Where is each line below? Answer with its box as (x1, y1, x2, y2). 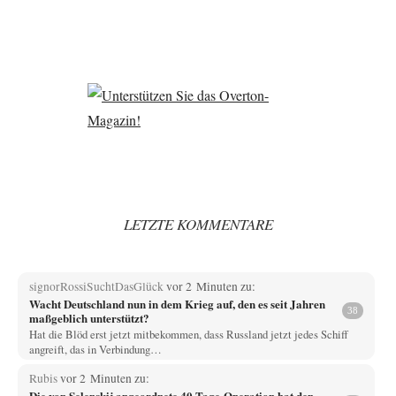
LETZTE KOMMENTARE (123, 214, 273, 235)
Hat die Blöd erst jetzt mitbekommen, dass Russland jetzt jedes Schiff (28, 325, 348, 342)
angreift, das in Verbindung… (28, 340, 162, 357)
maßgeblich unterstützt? (28, 308, 149, 326)
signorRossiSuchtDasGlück (28, 278, 166, 294)
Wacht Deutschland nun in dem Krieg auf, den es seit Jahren (28, 294, 325, 312)
